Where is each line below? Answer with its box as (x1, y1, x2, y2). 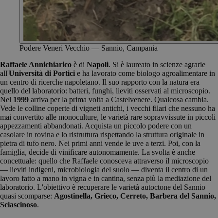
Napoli (87, 60, 109, 69)
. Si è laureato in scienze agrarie (109, 60, 205, 69)
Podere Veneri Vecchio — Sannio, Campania (19, 43, 158, 52)
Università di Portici (9, 69, 75, 77)
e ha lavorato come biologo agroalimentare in (75, 69, 215, 77)
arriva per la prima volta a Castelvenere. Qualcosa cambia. (29, 95, 209, 104)
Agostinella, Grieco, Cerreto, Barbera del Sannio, (54, 191, 216, 200)
